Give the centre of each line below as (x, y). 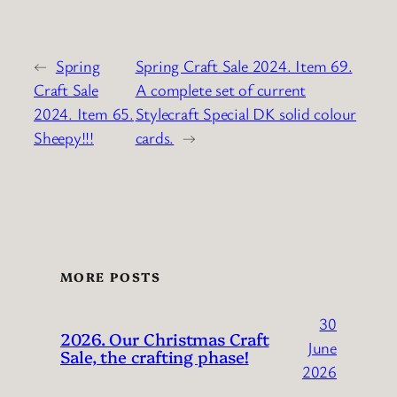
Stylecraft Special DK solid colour (246, 114)
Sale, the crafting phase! (155, 357)
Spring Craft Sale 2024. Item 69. (244, 66)
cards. (155, 138)
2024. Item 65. (84, 114)
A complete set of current (221, 90)
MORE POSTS (110, 277)
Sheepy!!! (64, 138)
